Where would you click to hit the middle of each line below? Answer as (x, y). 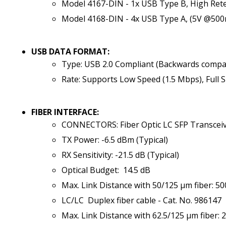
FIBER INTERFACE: (65, 112)
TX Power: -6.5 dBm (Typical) (115, 139)
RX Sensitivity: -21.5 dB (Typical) (120, 155)
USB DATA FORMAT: (70, 51)
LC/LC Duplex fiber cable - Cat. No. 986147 (142, 200)
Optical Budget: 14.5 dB (106, 170)
